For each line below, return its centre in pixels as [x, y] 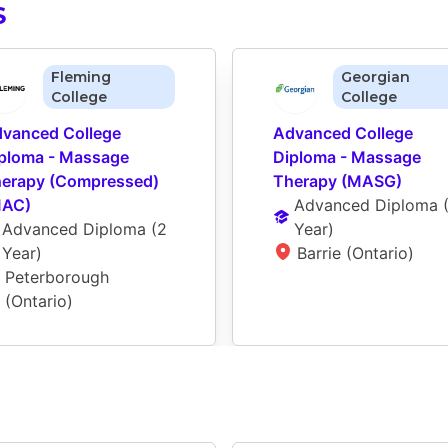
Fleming [81, 76]
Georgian [376, 76]
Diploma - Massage [347, 156]
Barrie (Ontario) [355, 252]
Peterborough [57, 276]
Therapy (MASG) [337, 180]
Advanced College [343, 132]
